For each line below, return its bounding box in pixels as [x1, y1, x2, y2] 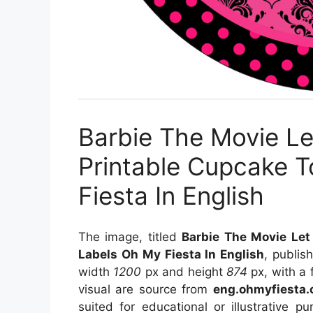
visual [78, 282, 116, 296]
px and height [141, 264, 226, 279]
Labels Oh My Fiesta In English [78, 247, 265, 261]
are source [115, 282, 182, 296]
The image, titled [78, 229, 182, 244]
